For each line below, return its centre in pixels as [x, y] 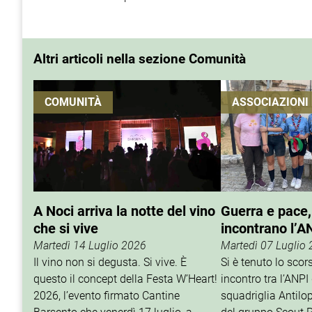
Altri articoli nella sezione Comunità [140, 59]
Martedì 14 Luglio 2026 [90, 245]
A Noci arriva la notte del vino [124, 211]
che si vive [66, 228]
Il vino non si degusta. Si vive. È [110, 262]
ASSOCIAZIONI [271, 102]
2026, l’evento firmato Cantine [107, 295]
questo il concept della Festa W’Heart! [125, 279]
